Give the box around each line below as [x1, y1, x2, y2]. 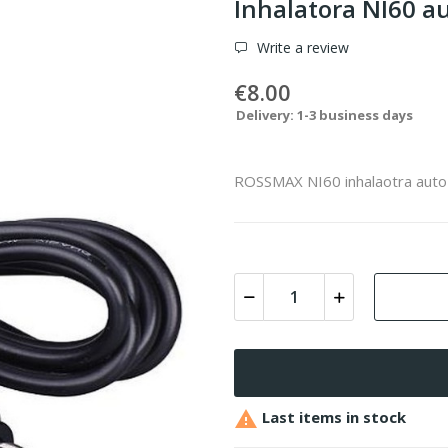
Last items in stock [258, 406, 406, 427]
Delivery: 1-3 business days [236, 105, 413, 124]
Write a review [253, 37, 349, 57]
